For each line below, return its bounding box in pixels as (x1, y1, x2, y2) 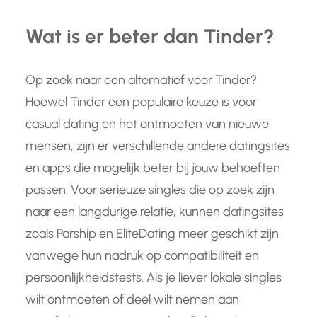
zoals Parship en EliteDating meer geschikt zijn (25, 225, 279, 241)
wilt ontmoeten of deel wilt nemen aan (25, 291, 239, 307)
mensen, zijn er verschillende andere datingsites (25, 137, 290, 154)
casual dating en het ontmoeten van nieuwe (25, 115, 269, 132)
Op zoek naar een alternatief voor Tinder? (25, 71, 257, 88)
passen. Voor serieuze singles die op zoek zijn (25, 181, 275, 197)
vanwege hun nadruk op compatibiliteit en (25, 247, 259, 263)
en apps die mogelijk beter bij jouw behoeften (25, 159, 280, 175)
